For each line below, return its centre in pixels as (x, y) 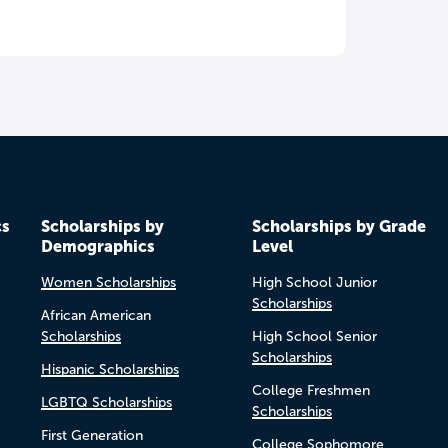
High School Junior (314, 282)
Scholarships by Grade (338, 225)
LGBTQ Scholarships (106, 402)
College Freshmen (310, 390)
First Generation (91, 435)
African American (95, 315)
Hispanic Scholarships (109, 369)
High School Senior (314, 336)
